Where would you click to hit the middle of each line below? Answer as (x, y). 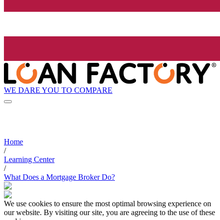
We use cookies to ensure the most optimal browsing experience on (108, 204)
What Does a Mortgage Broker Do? (59, 177)
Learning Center (29, 160)
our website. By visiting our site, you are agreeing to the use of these (110, 213)
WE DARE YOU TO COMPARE (58, 90)
